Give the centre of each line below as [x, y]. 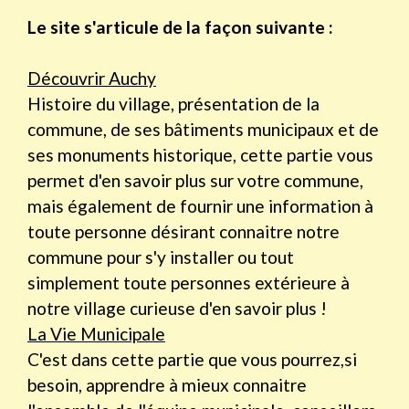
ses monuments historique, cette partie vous [200, 155]
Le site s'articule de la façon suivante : [180, 27]
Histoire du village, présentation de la [173, 104]
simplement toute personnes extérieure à [189, 283]
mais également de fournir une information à [200, 206]
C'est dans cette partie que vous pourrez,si [192, 360]
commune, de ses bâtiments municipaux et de [203, 130]
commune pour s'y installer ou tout [161, 257]
